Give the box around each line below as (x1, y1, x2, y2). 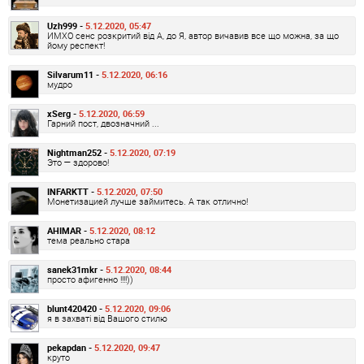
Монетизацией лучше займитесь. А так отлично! (47, 194, 248, 207)
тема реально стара (47, 233, 130, 246)
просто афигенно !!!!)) (47, 272, 133, 285)
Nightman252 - (47, 145, 110, 158)
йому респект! (47, 38, 105, 51)
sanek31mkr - (47, 262, 106, 275)
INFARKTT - (47, 184, 97, 197)
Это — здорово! (47, 155, 109, 168)
